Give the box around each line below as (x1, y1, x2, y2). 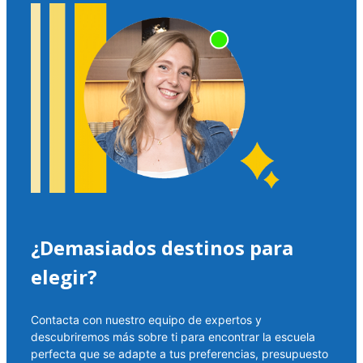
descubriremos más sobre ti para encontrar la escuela (31, 330, 315, 344)
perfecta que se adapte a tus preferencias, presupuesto (31, 347, 328, 361)
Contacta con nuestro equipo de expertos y (31, 313, 262, 327)
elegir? (31, 263, 97, 291)
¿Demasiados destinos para (31, 234, 293, 262)
